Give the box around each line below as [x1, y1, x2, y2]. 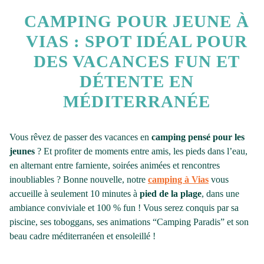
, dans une [202, 189, 239, 199]
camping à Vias [148, 174, 209, 185]
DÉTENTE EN [80, 72, 194, 91]
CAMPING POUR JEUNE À [24, 12, 249, 31]
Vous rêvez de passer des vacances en [9, 132, 151, 143]
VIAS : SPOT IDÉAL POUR [26, 32, 247, 51]
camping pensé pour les [151, 132, 245, 143]
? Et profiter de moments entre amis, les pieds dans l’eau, [35, 146, 247, 157]
